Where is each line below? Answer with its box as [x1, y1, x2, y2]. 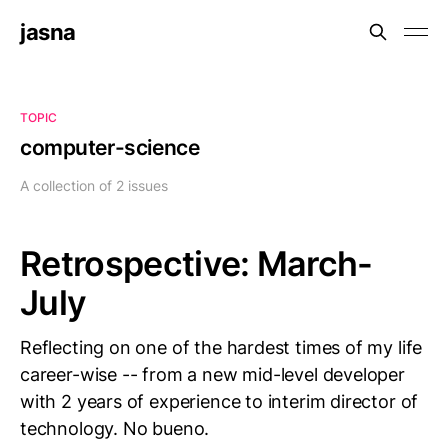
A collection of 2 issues [20, 177, 168, 194]
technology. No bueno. [20, 418, 210, 439]
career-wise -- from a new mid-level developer [20, 364, 405, 385]
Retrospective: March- [20, 243, 373, 284]
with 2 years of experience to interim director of [20, 391, 419, 412]
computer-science [20, 135, 200, 160]
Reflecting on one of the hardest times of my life [20, 337, 423, 358]
